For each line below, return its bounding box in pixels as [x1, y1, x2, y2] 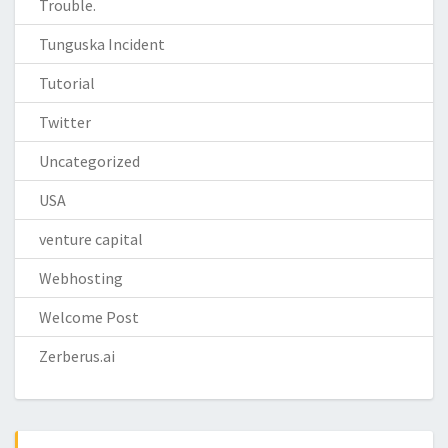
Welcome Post [39, 306, 139, 327]
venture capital [39, 228, 143, 249]
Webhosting [39, 267, 123, 288]
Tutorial [39, 72, 95, 93]
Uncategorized [39, 150, 140, 171]
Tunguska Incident [39, 33, 165, 54]
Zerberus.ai [39, 345, 115, 366]
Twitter [39, 111, 91, 132]
